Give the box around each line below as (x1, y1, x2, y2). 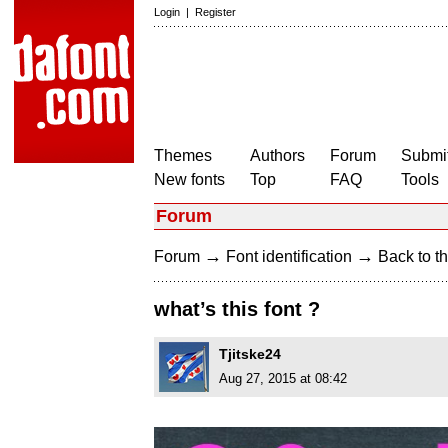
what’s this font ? (154, 298, 320, 321)
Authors (250, 147, 305, 164)
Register (195, 6, 236, 18)
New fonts (154, 171, 225, 188)
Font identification (226, 248, 352, 265)
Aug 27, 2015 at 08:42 (219, 371, 347, 387)
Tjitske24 (219, 346, 281, 363)
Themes (154, 147, 212, 164)
